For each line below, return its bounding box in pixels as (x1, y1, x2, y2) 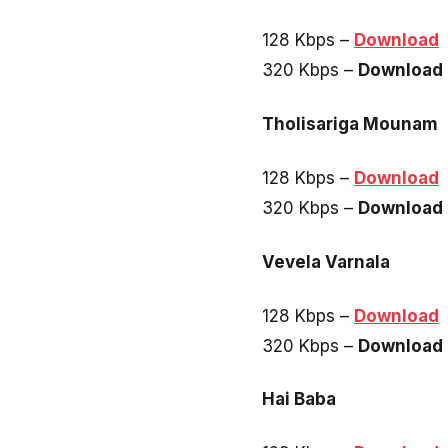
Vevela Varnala (262, 251, 390, 272)
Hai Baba (262, 389, 336, 410)
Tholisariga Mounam (262, 114, 438, 135)
